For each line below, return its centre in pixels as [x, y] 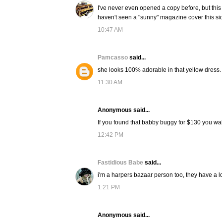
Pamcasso [113, 58]
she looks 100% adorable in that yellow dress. [159, 70]
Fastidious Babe [121, 163]
